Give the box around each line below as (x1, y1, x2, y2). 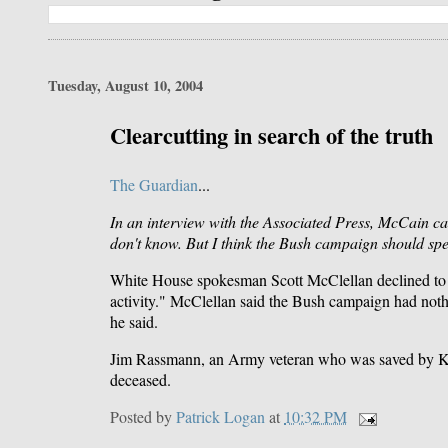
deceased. (110, 369, 172, 391)
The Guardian (110, 174, 199, 196)
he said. (110, 311, 159, 333)
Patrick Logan (176, 406, 266, 428)
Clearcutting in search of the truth (110, 118, 434, 152)
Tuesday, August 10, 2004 (48, 75, 203, 97)
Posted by (110, 406, 177, 428)
